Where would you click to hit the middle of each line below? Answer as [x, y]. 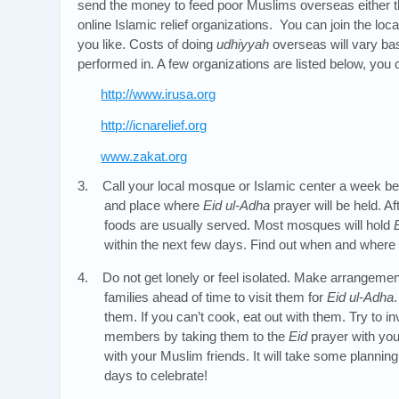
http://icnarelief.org [154, 125]
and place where [154, 206]
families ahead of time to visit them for [216, 297]
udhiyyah [243, 44]
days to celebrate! [156, 376]
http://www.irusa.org [159, 94]
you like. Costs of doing [147, 44]
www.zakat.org [144, 156]
